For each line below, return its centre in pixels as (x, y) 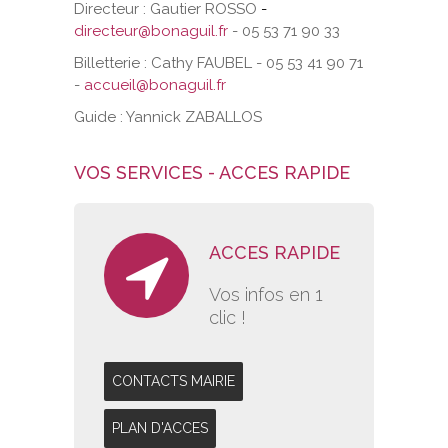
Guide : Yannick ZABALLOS (170, 116)
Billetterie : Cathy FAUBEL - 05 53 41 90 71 (218, 62)
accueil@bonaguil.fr (155, 84)
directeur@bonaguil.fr (151, 30)
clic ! (227, 317)
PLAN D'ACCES (160, 427)
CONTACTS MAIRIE (173, 380)
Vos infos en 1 (266, 294)
